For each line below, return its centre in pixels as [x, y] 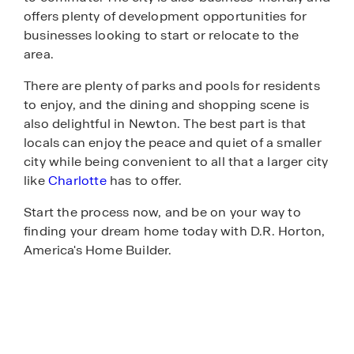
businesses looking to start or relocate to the [162, 36]
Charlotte [75, 181]
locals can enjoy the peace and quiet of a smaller [173, 143]
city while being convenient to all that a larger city [176, 162]
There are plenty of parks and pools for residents [172, 86]
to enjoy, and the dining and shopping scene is [167, 105]
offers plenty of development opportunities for [166, 17]
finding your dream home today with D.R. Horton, [175, 232]
